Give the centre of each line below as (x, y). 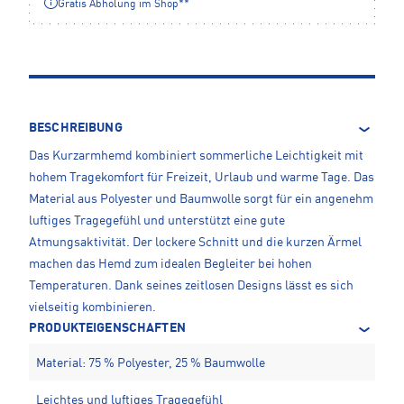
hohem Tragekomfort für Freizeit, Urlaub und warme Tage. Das (202, 177)
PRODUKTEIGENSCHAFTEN (107, 328)
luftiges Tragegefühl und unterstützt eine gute (157, 220)
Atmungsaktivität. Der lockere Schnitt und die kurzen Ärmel (195, 242)
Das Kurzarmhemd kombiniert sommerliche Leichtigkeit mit (196, 156)
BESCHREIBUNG (76, 128)
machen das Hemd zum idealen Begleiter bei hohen (170, 264)
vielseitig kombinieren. (92, 307)
